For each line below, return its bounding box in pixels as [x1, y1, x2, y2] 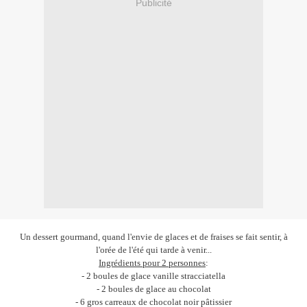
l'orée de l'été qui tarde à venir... [95, 245, 212, 256]
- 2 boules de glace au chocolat [96, 284, 211, 295]
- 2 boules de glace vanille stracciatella [82, 271, 225, 282]
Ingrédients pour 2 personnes [99, 258, 206, 269]
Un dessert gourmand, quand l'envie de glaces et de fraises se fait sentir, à [19, 232, 288, 243]
